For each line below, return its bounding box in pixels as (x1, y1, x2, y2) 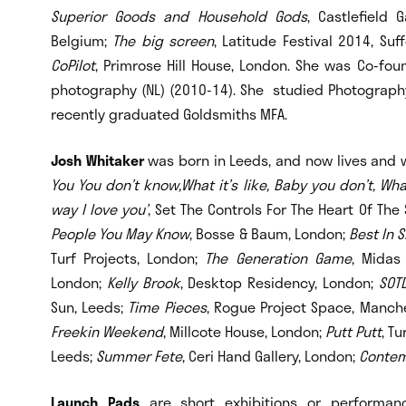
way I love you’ (51, 197, 149, 220)
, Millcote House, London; (163, 319, 326, 343)
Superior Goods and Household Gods (51, 4, 307, 27)
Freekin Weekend (51, 319, 164, 343)
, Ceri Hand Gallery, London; (182, 343, 359, 367)
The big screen (107, 28, 215, 52)
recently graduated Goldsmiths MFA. (51, 101, 287, 125)
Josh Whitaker (51, 148, 144, 171)
